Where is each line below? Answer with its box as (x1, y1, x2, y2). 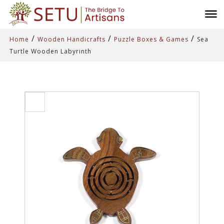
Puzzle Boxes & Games (114, 35, 188, 44)
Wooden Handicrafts (37, 35, 105, 44)
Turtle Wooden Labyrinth (9, 47, 91, 56)
